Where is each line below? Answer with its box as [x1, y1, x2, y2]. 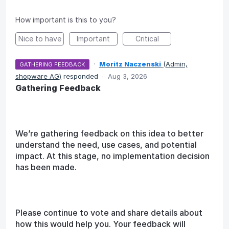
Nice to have [18, 34, 61, 43]
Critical [135, 34, 159, 43]
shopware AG [15, 72, 59, 81]
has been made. [15, 162, 77, 172]
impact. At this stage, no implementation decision [15, 150, 210, 161]
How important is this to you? [15, 15, 116, 25]
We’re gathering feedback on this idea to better [15, 128, 203, 139]
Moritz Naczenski [99, 60, 161, 68]
